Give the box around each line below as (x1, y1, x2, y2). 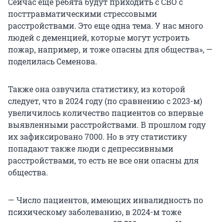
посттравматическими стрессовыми (8, 8, 157, 19)
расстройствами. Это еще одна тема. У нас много (8, 20, 203, 31)
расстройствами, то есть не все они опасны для (8, 155, 199, 166)
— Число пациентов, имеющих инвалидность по (8, 195, 203, 206)
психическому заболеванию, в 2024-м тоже (8, 207, 181, 218)
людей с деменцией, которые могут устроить (8, 32, 189, 43)
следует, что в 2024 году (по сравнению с (8, 96, 172, 107)
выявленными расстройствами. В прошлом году (8, 119, 206, 130)
